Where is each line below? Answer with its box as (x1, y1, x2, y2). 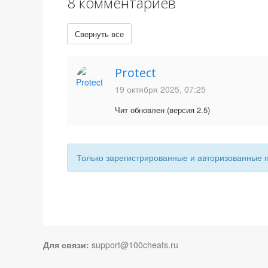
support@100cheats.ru (89, 239, 181, 251)
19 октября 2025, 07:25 (115, 83, 206, 95)
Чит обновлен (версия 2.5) (115, 104, 210, 115)
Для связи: (43, 239, 89, 251)
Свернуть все (75, 28, 124, 39)
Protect (115, 65, 156, 81)
